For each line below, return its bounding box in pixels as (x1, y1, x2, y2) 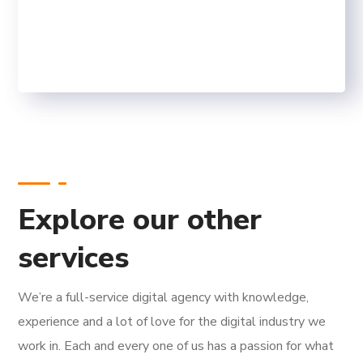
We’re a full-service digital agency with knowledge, (18, 288, 310, 306)
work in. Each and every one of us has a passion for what (18, 337, 335, 355)
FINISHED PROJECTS (199, 11, 328, 28)
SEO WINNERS (53, 11, 147, 28)
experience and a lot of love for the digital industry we (18, 313, 327, 331)
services (18, 238, 130, 278)
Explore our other (18, 200, 263, 240)
